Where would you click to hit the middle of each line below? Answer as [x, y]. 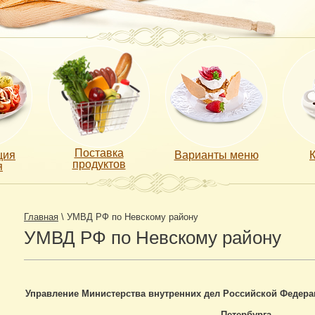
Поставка [99, 153]
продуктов [99, 164]
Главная [41, 217]
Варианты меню [216, 155]
